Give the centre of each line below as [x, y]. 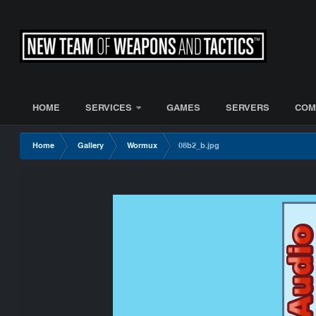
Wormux [142, 146]
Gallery [91, 146]
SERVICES [109, 109]
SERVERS [248, 109]
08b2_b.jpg [199, 146]
